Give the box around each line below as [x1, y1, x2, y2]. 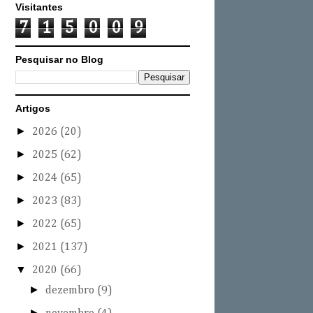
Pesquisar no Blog [15, 54, 103, 66]
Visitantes [15, 1, 63, 13]
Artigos [15, 103, 50, 115]
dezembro [45, 285, 98, 297]
